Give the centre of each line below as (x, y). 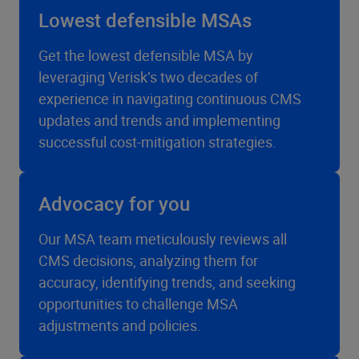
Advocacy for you (114, 204)
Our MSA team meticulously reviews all (163, 239)
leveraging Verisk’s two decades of (148, 77)
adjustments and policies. (120, 325)
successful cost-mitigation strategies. (157, 142)
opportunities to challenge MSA (138, 304)
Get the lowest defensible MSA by (146, 55)
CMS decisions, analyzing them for (148, 260)
